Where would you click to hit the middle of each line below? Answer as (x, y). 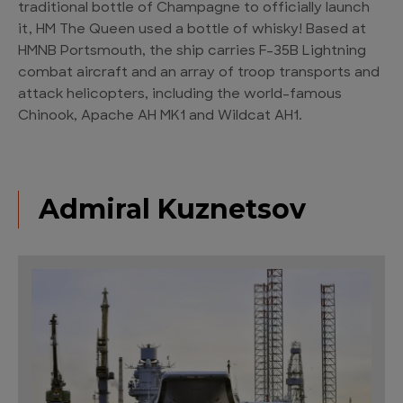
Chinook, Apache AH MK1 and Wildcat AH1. (160, 116)
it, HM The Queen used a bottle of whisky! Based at (192, 30)
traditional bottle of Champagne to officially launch (194, 9)
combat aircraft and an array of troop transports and (199, 73)
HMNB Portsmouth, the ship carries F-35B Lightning (192, 52)
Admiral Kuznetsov (172, 209)
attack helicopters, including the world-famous (180, 95)
